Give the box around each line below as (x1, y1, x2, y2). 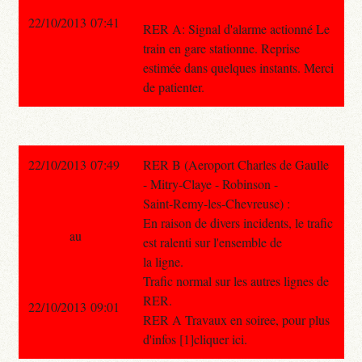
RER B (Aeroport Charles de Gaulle (142, 155, 329, 173)
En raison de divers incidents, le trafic (142, 213, 333, 231)
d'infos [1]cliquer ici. (142, 330, 247, 347)
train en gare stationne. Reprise (142, 39, 300, 57)
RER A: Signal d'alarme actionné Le (142, 19, 330, 37)
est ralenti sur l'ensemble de (142, 233, 282, 250)
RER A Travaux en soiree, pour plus (142, 310, 330, 328)
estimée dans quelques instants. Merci (142, 58, 334, 76)
